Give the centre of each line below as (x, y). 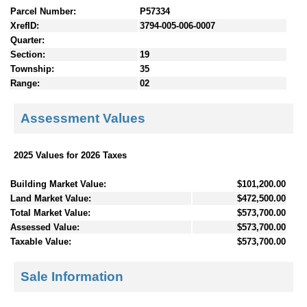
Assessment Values (83, 119)
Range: (25, 83)
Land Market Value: (51, 198)
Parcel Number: (43, 11)
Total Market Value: (50, 212)
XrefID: (25, 25)
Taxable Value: (41, 241)
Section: (28, 54)
